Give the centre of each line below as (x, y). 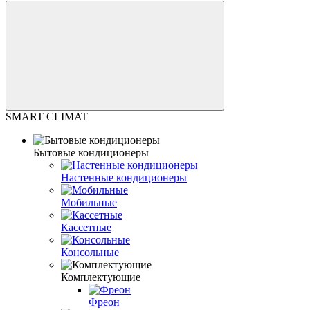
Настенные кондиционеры (124, 177)
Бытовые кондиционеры (91, 152)
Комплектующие (101, 277)
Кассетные (86, 227)
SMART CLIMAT (47, 116)
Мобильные (89, 202)
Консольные (90, 252)
